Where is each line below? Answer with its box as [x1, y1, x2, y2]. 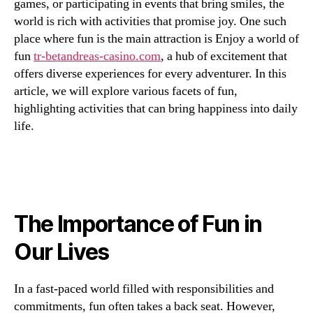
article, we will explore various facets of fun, [14, 83, 238, 99]
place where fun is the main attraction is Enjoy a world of [14, 31, 299, 47]
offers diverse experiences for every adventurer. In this [14, 66, 286, 82]
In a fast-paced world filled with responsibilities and [14, 280, 274, 297]
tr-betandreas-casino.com [34, 48, 161, 64]
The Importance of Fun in [14, 210, 263, 238]
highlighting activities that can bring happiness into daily [14, 101, 298, 117]
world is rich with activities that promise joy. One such [14, 13, 286, 29]
